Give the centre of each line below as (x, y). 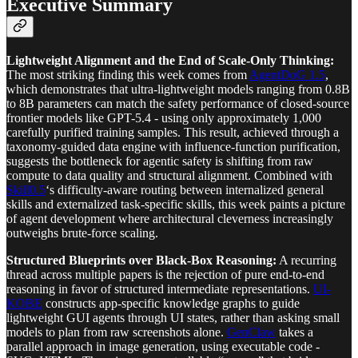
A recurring (306, 261)
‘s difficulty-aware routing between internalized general (185, 190)
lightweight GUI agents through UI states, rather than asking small (173, 318)
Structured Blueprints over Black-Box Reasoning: (141, 261)
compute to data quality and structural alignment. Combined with (169, 176)
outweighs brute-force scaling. (82, 233)
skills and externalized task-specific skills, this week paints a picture (176, 205)
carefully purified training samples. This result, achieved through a (173, 133)
